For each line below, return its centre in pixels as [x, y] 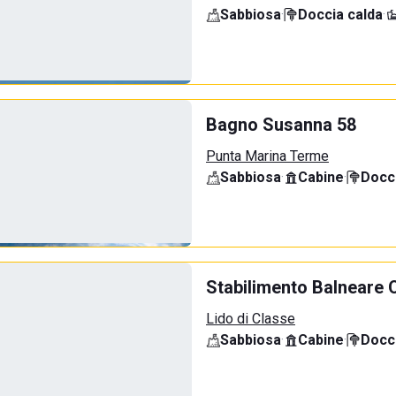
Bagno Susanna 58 [281, 125]
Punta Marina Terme [267, 156]
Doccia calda [340, 15]
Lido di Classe [251, 319]
